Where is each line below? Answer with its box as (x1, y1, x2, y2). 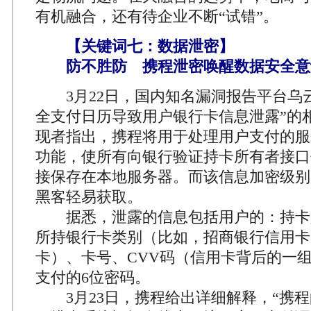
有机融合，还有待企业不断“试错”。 (35, 8, 278, 25)
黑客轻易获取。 (35, 188, 142, 205)
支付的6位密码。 (35, 269, 150, 286)
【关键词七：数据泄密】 (66, 37, 234, 55)
